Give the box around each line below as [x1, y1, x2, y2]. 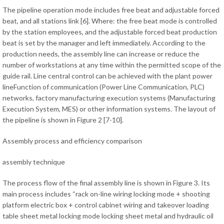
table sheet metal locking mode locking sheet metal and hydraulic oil [2, 211, 213, 220]
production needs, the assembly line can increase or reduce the [2, 49, 199, 58]
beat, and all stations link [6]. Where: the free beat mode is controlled [2, 16, 217, 25]
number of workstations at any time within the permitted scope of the [2, 60, 221, 69]
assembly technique [2, 157, 65, 166]
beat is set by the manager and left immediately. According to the [2, 38, 205, 47]
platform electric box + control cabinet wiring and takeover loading [2, 200, 209, 209]
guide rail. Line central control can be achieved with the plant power [2, 71, 212, 80]
